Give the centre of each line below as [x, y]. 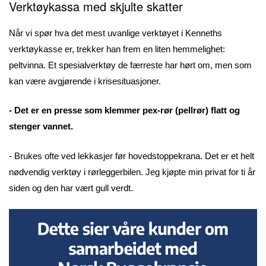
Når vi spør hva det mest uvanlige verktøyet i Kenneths [115, 33]
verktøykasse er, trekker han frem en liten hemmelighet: [117, 49]
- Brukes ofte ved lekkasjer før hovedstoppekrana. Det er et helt [132, 156]
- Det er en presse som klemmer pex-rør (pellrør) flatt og [124, 110]
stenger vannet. [41, 126]
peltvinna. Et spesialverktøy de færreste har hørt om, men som [130, 65]
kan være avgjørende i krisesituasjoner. [85, 81]
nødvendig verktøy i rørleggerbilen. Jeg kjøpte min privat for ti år [132, 172]
